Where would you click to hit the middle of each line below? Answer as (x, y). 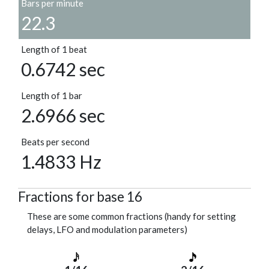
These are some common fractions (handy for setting (131, 216)
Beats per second (55, 142)
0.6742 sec (63, 69)
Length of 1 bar (52, 96)
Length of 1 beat (54, 50)
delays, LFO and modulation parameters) (107, 230)
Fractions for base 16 (80, 197)
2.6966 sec (63, 116)
